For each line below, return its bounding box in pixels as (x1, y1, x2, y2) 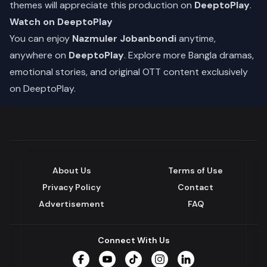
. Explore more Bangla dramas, (124, 49, 254, 61)
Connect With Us (97, 235, 170, 246)
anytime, (176, 32, 216, 45)
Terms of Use (168, 165, 223, 176)
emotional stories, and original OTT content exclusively (10, 66, 248, 78)
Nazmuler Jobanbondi (72, 32, 176, 45)
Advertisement (39, 198, 104, 209)
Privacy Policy (42, 182, 101, 193)
